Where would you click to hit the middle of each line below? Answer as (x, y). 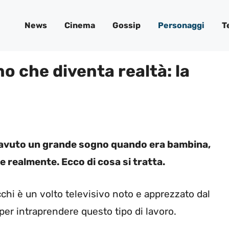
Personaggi (181, 25)
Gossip (127, 25)
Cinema (80, 25)
